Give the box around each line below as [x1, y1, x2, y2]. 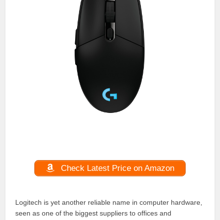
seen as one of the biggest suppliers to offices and [15, 209, 172, 217]
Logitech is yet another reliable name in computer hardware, [15, 198, 203, 206]
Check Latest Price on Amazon [58, 163, 174, 173]
